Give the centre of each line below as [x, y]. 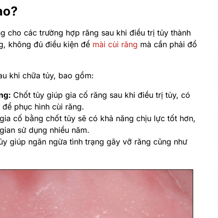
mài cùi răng [115, 44]
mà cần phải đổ [167, 44]
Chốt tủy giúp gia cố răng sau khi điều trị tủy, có [100, 95]
